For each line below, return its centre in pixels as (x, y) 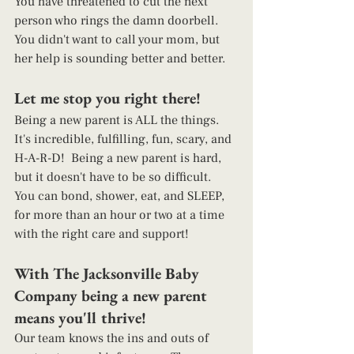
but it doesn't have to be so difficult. (116, 177)
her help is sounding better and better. (121, 59)
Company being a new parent (113, 296)
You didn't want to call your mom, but (119, 40)
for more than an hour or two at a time (121, 215)
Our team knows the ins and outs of (113, 339)
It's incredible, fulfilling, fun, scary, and (124, 139)
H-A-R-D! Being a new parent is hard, (119, 158)
